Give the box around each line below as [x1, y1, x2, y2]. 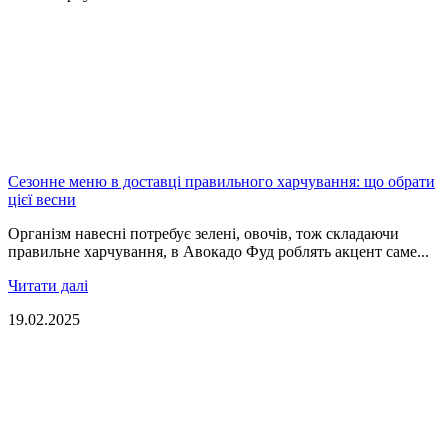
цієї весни [8, 190, 76, 208]
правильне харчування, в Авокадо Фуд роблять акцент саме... [8, 242, 429, 260]
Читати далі [8, 276, 88, 294]
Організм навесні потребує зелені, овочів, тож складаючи [8, 224, 399, 242]
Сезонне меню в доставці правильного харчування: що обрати [8, 172, 435, 190]
